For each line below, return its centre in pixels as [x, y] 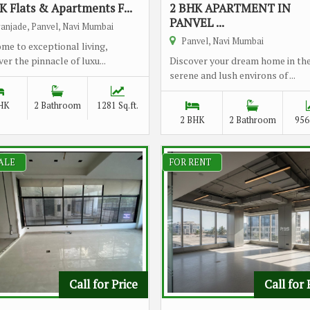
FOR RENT [190, 162]
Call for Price [103, 284]
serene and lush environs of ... [232, 75]
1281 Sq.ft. [118, 106]
